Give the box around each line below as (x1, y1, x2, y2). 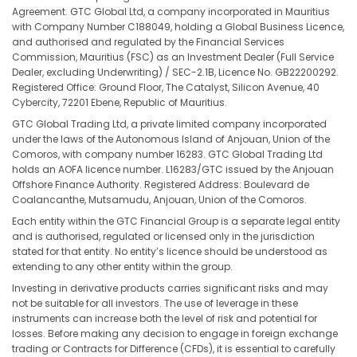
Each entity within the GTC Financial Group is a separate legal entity (12, 214, 340, 228)
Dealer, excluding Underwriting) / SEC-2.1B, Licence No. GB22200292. (12, 65, 339, 79)
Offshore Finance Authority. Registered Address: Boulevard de (12, 178, 309, 191)
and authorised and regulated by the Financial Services (12, 35, 284, 49)
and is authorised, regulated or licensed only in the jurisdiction (12, 229, 315, 243)
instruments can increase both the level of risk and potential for (12, 312, 317, 325)
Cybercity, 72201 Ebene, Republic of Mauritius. (12, 96, 227, 109)
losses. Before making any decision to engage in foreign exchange (12, 327, 338, 340)
